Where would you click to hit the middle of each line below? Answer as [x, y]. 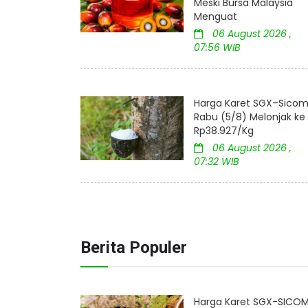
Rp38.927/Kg [224, 131]
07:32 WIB [217, 162]
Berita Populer [134, 248]
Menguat [216, 17]
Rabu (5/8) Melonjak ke [250, 117]
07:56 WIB [217, 48]
